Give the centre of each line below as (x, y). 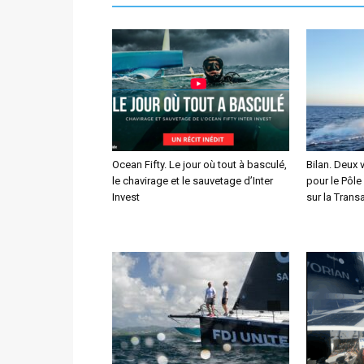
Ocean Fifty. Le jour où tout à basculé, (199, 165)
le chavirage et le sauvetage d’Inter (193, 181)
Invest (126, 197)
